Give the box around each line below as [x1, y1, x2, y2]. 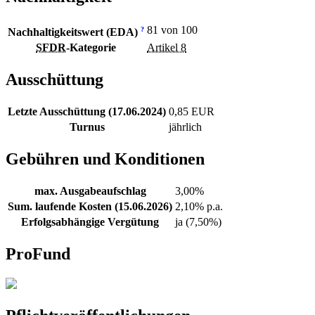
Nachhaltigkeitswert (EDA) [8, 26, 141, 39]
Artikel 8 [147, 41, 186, 54]
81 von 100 [147, 24, 198, 37]
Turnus [69, 120, 105, 133]
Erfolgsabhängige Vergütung [21, 215, 159, 228]
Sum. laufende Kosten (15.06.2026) [8, 200, 172, 212]
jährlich [169, 120, 202, 133]
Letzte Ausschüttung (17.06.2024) [8, 105, 166, 117]
